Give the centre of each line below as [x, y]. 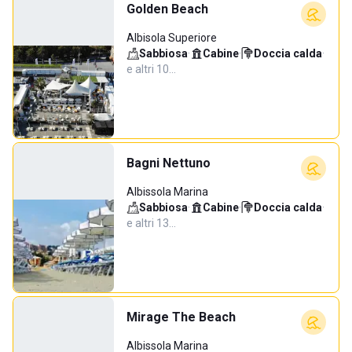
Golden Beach [167, 9]
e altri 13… [151, 223]
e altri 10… [151, 69]
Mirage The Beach [181, 317]
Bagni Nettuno [169, 163]
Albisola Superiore [172, 38]
